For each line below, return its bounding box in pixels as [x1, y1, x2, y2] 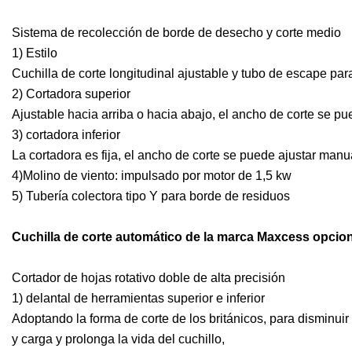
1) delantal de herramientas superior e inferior [12, 291, 265, 306]
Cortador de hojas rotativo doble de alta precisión [12, 271, 285, 285]
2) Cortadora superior [12, 87, 130, 101]
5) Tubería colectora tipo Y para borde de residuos [12, 189, 290, 203]
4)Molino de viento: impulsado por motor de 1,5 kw [12, 169, 291, 183]
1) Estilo [12, 46, 57, 60]
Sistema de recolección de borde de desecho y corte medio [12, 26, 341, 40]
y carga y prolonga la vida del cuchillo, [12, 332, 225, 346]
